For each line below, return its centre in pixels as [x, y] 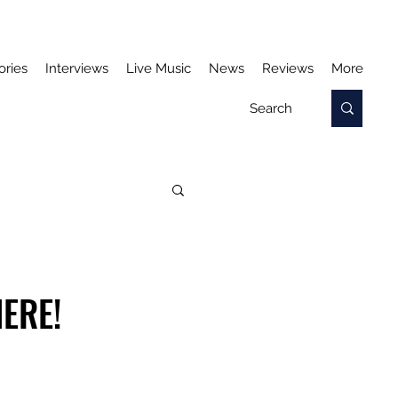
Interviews [77, 68]
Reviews [288, 68]
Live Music [159, 68]
